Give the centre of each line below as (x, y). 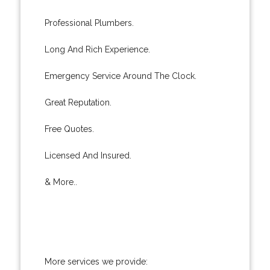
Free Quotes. (69, 129)
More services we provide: (96, 261)
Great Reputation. (78, 102)
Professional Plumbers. (89, 23)
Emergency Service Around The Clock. (120, 76)
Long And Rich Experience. (97, 49)
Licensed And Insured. (88, 155)
